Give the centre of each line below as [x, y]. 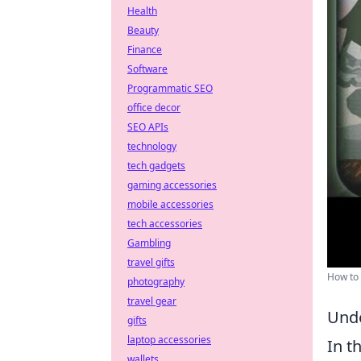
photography [156, 282]
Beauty [143, 30]
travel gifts [151, 262]
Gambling [149, 243]
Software [147, 69]
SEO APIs [148, 127]
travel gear [152, 301]
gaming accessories [172, 185]
